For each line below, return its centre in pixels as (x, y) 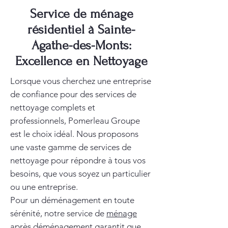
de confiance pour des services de (73, 94)
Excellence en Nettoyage (81, 61)
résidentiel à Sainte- (81, 30)
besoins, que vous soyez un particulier (80, 174)
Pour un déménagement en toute (72, 200)
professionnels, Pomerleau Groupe (75, 121)
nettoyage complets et (53, 107)
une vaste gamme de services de (71, 147)
